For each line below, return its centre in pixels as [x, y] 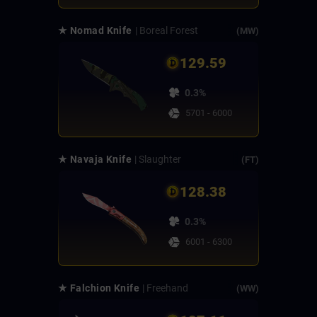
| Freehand [166, 288]
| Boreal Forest [166, 31]
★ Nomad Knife [95, 31]
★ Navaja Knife [95, 160]
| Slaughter [158, 160]
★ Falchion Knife [99, 288]
